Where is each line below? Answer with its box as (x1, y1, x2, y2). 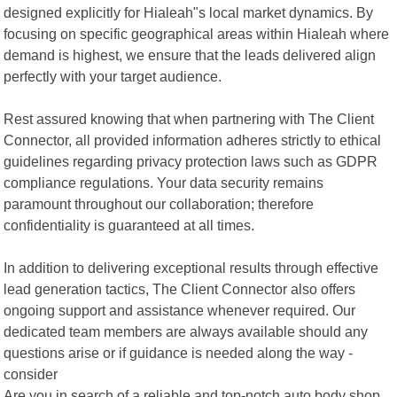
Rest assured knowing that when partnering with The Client (4, 110, 375, 127)
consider (4, 365, 58, 382)
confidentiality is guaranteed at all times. (4, 216, 255, 233)
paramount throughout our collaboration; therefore (4, 195, 315, 212)
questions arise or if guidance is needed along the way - (4, 344, 354, 361)
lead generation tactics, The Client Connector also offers (4, 280, 356, 297)
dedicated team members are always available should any (4, 323, 369, 339)
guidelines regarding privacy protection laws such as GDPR (4, 152, 378, 169)
